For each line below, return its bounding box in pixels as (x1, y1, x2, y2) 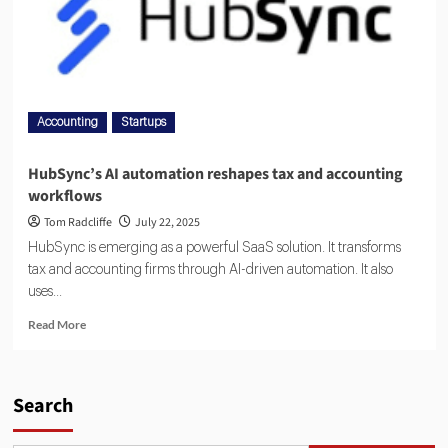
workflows (27, 185, 102, 208)
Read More (27, 317, 86, 333)
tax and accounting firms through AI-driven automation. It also (27, 263, 393, 278)
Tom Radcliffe (43, 214, 112, 232)
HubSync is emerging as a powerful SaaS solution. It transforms (27, 241, 401, 256)
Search (12, 392, 73, 421)
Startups (120, 116, 166, 129)
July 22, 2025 (134, 214, 200, 232)
